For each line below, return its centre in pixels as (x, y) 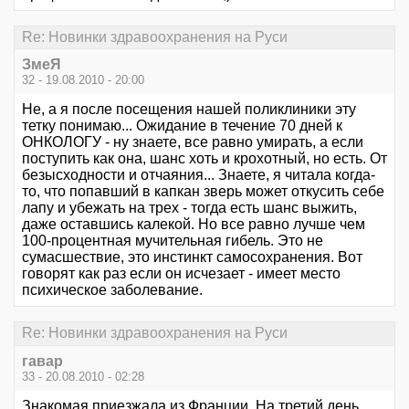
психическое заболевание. (112, 290)
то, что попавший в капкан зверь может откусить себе (203, 192)
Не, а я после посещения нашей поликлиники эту (189, 110)
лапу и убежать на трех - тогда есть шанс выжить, (189, 208)
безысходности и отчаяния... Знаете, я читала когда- (199, 175)
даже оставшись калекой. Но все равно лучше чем (194, 225)
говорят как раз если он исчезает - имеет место (181, 274)
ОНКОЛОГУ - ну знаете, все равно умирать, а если (193, 142)
